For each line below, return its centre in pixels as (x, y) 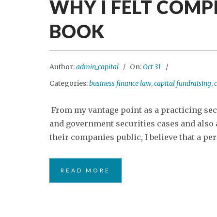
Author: (63, 67)
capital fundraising (183, 83)
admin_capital (97, 67)
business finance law (120, 83)
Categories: (69, 83)
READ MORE (85, 170)
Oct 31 (152, 67)
